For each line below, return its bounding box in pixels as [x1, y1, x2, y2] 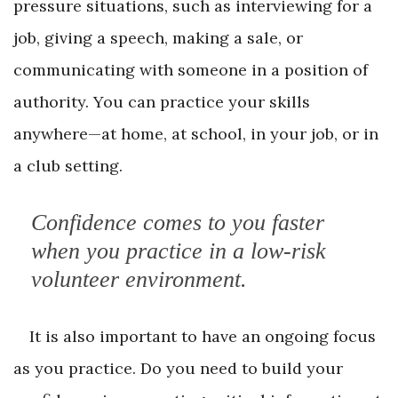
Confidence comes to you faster [31, 210, 324, 236]
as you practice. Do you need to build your [13, 358, 343, 379]
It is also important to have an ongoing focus [29, 326, 376, 347]
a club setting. [13, 155, 123, 177]
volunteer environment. [31, 267, 247, 293]
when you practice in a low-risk [31, 238, 326, 265]
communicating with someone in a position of [13, 60, 368, 81]
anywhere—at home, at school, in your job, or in [13, 123, 378, 145]
